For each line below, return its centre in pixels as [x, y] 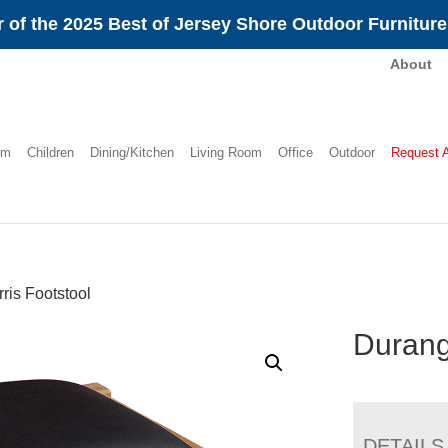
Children [50, 152]
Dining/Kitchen [131, 152]
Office [295, 152]
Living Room [225, 152]
